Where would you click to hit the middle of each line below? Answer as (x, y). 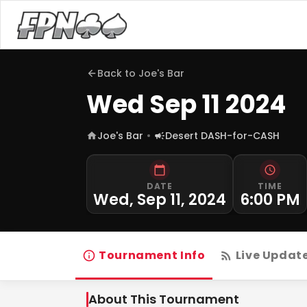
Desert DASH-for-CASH (222, 136)
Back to (118, 73)
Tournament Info (152, 255)
